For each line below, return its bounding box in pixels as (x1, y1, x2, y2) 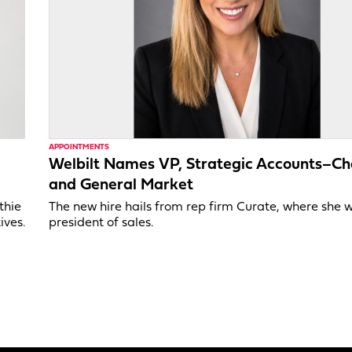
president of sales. (49, 216, 154, 229)
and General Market (49, 177, 194, 193)
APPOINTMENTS (49, 142, 110, 152)
